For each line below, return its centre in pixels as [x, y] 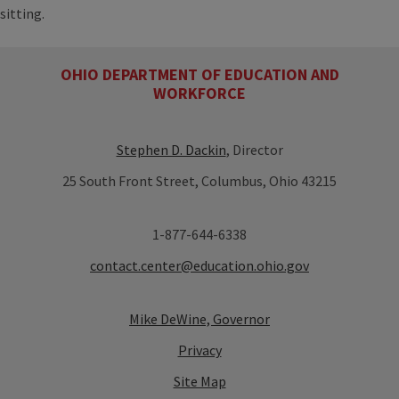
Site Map [199, 382]
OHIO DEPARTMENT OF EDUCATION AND [199, 75]
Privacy [199, 350]
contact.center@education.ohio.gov [199, 266]
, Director [254, 150]
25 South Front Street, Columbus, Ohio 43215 [199, 181]
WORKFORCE [199, 94]
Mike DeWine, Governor [199, 319]
